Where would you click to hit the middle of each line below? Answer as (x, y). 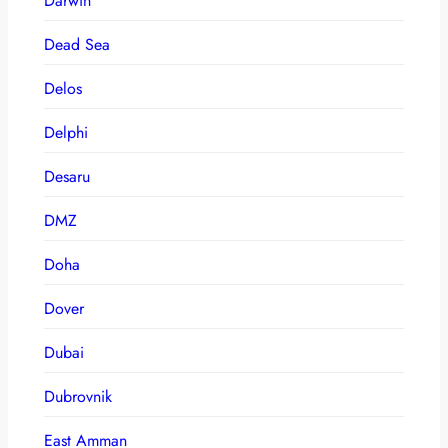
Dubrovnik (78, 396)
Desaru (67, 176)
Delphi (66, 132)
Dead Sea (77, 44)
